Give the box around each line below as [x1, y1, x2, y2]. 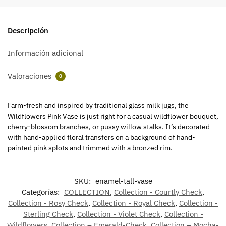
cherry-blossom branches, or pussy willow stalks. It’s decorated [8, 122, 210, 132]
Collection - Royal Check [92, 198, 175, 208]
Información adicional [8, 48, 83, 58]
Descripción [8, 25, 48, 35]
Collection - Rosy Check [8, 198, 88, 208]
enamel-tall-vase [95, 176, 152, 186]
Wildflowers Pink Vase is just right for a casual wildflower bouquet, [8, 111, 218, 121]
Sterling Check [23, 209, 73, 219]
